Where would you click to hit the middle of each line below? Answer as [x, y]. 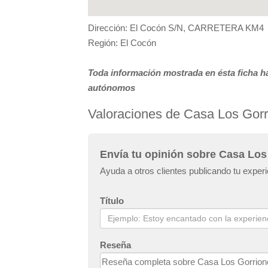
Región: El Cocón [122, 42]
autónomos [112, 87]
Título [112, 200]
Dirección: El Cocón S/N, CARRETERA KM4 [176, 28]
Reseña [115, 245]
